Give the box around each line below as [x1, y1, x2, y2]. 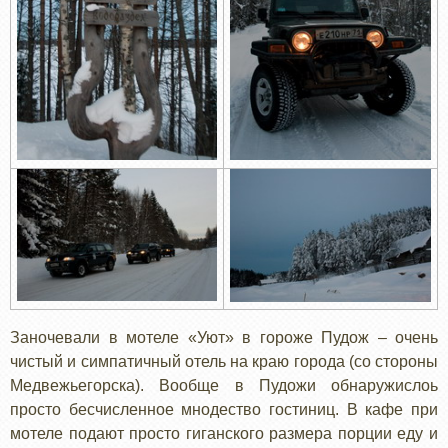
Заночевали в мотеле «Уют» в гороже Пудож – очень [10, 328, 438, 346]
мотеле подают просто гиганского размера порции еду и [10, 424, 438, 442]
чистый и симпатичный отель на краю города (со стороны [10, 352, 438, 370]
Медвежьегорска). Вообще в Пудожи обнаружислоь [10, 376, 438, 394]
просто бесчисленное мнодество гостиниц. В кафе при [10, 400, 438, 418]
